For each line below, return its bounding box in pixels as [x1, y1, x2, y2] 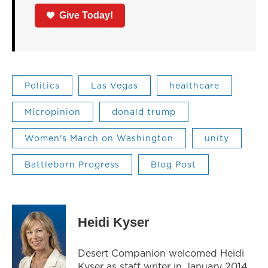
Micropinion [25, 105, 81, 118]
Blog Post [151, 158, 196, 170]
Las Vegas [91, 79, 138, 92]
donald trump [112, 105, 176, 118]
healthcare [169, 79, 220, 92]
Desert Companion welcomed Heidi [78, 246, 244, 260]
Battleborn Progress [25, 158, 120, 170]
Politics [25, 79, 60, 92]
